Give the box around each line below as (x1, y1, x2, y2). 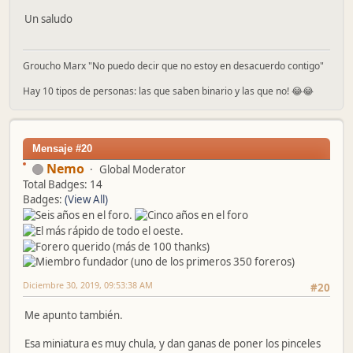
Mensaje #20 (32, 142, 92, 154)
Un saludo (24, 12, 72, 27)
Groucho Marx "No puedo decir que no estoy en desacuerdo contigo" (23, 58, 324, 72)
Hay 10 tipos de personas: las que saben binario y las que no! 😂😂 (23, 84, 314, 98)
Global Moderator (99, 162, 186, 176)
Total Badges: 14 (23, 176, 102, 191)
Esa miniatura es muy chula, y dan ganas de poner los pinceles (24, 336, 321, 351)
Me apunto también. (24, 307, 123, 322)
